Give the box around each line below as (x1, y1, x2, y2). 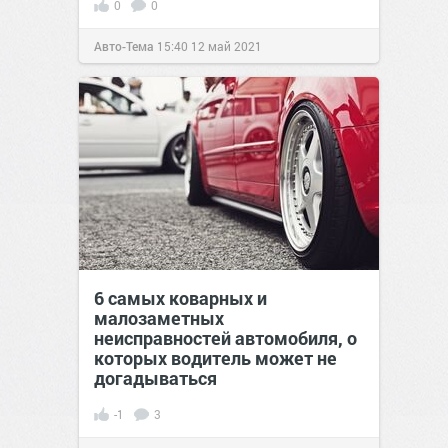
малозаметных (94, 306, 224, 331)
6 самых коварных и (94, 286, 267, 311)
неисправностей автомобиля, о (94, 326, 357, 351)
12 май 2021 (191, 38, 262, 55)
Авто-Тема (94, 38, 154, 55)
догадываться (94, 366, 217, 391)
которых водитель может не (94, 346, 337, 371)
